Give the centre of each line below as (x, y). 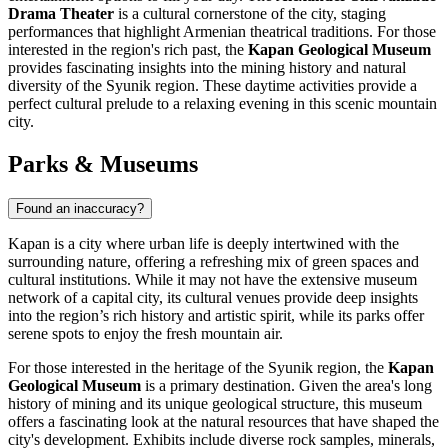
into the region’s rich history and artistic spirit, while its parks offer (216, 315)
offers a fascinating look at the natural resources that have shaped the (223, 421)
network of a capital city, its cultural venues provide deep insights (213, 297)
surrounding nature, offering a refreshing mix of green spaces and (213, 261)
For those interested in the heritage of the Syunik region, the (198, 367)
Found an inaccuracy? (80, 208)
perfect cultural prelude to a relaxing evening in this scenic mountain (222, 103)
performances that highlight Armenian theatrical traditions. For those (222, 31)
